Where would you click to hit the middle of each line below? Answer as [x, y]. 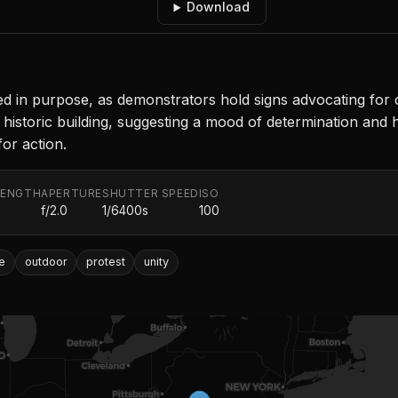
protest [105, 262]
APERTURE [72, 194]
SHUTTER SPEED [151, 194]
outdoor [46, 262]
